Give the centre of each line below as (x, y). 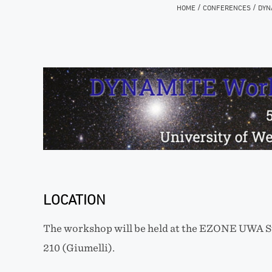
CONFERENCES (227, 8)
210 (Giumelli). (79, 248)
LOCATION (74, 199)
